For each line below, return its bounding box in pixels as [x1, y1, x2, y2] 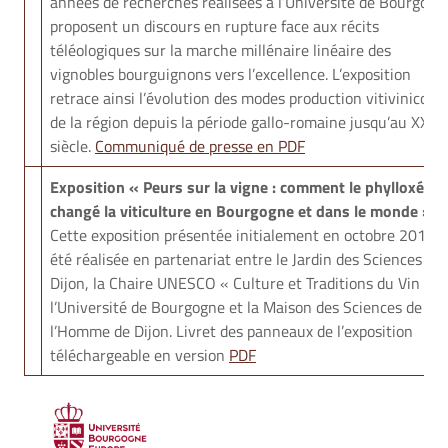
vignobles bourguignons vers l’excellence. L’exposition [50, 62, 411, 86]
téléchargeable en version [50, 343, 229, 367]
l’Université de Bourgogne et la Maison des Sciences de [50, 295, 422, 319]
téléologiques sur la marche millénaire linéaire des [50, 38, 391, 62]
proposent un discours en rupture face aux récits [50, 14, 379, 38]
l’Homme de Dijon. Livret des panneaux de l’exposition [50, 319, 413, 343]
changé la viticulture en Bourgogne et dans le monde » [50, 199, 432, 223]
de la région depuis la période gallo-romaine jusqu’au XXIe [50, 110, 441, 134]
